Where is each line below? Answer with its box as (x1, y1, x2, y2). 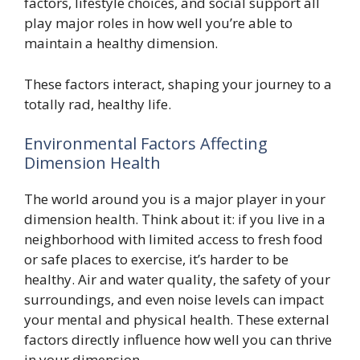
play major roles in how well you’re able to (24, 14, 292, 32)
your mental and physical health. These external (24, 310, 329, 329)
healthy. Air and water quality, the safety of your (24, 270, 330, 288)
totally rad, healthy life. (24, 94, 171, 113)
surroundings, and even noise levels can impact (24, 290, 324, 309)
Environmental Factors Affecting (24, 133, 268, 154)
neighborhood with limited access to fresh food (24, 230, 323, 248)
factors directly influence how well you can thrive (24, 330, 332, 349)
